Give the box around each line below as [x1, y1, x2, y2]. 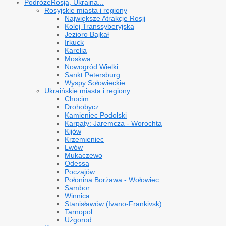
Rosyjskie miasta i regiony [44, 6, 127, 14]
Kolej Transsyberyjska [65, 22, 134, 30]
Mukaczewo [65, 151, 102, 159]
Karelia [65, 46, 87, 54]
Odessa [65, 159, 89, 167]
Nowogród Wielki [65, 63, 118, 71]
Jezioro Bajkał [65, 30, 109, 38]
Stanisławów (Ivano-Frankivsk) [65, 200, 162, 208]
